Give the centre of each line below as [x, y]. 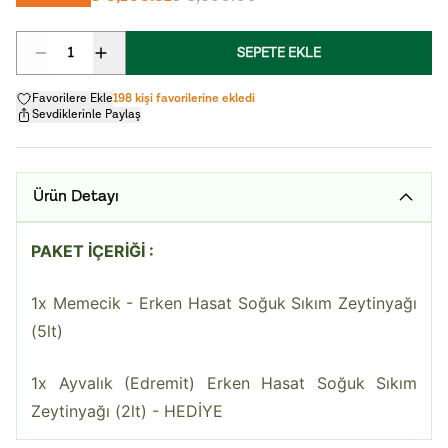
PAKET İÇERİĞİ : [92, 251]
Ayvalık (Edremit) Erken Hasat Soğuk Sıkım [237, 383]
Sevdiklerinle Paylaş [86, 114]
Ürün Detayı [76, 196]
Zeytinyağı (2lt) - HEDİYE [127, 411]
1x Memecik [79, 303]
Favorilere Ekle [72, 98]
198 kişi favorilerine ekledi [184, 98]
